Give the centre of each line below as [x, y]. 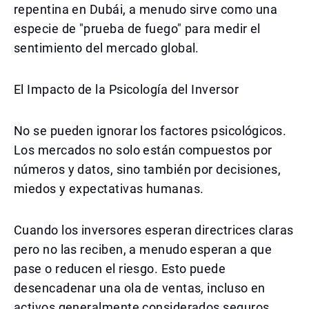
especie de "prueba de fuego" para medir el [137, 29]
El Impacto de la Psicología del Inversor [126, 89]
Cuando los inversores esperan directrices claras [154, 230]
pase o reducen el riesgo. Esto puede [120, 269]
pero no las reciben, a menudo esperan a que [143, 249]
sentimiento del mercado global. [107, 48]
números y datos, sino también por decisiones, [148, 169]
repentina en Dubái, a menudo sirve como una [146, 9]
